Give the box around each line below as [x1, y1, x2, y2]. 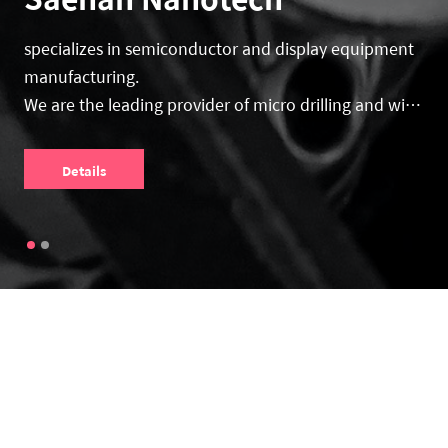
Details [62, 160, 106, 181]
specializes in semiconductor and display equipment [24, 36, 414, 61]
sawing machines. [24, 120, 156, 145]
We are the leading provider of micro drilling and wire [24, 92, 420, 117]
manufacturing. [24, 64, 143, 89]
